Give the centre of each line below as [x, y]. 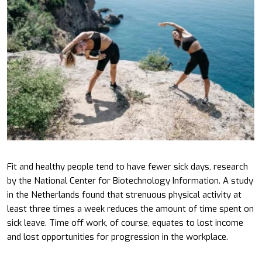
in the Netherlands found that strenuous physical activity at [124, 194]
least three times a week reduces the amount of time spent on [130, 208]
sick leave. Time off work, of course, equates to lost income [125, 223]
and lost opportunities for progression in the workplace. [118, 237]
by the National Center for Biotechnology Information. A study [130, 180]
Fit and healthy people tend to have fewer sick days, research [127, 166]
